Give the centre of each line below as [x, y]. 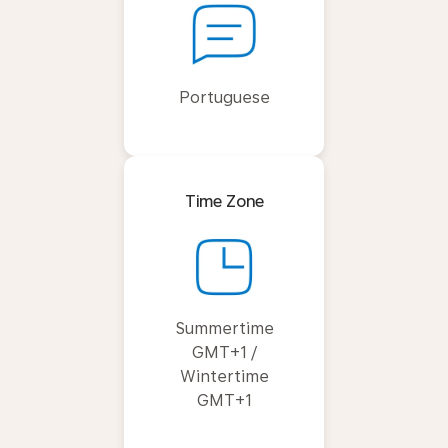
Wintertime [224, 376]
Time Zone [224, 201]
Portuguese [224, 97]
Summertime [224, 328]
